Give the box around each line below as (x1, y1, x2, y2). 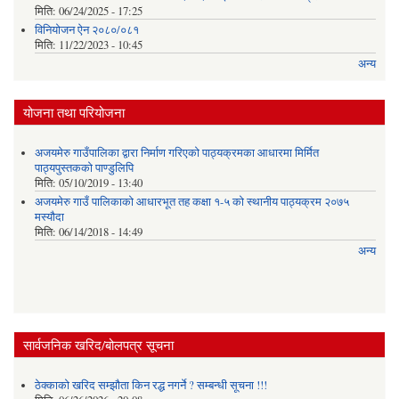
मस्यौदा (34, 208, 64, 224)
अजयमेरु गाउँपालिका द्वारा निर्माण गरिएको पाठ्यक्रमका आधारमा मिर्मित (34, 145, 319, 161)
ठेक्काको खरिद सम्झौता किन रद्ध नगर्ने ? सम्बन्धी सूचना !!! (34, 378, 267, 394)
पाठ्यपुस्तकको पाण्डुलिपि (34, 160, 134, 176)
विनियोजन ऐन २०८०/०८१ (34, 21, 139, 37)
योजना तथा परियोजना (23, 102, 125, 121)
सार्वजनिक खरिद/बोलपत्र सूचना (23, 335, 174, 354)
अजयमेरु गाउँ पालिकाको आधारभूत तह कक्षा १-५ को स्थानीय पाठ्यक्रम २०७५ (34, 193, 349, 209)
